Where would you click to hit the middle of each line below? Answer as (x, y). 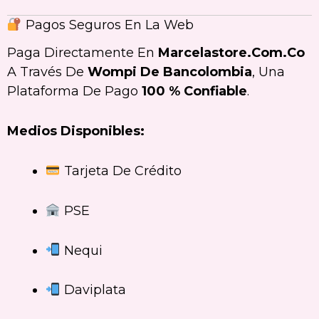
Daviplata (93, 290)
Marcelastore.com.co (231, 53)
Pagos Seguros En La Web (108, 25)
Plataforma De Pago (74, 91)
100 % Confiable (194, 91)
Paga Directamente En (83, 53)
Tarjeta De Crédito (121, 171)
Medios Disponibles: (76, 131)
